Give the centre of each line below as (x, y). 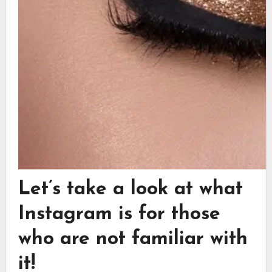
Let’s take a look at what (130, 189)
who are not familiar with (133, 239)
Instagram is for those (119, 214)
